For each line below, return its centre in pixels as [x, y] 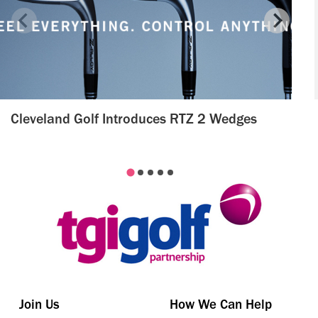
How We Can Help [221, 304]
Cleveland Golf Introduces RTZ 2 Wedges [134, 119]
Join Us [39, 304]
